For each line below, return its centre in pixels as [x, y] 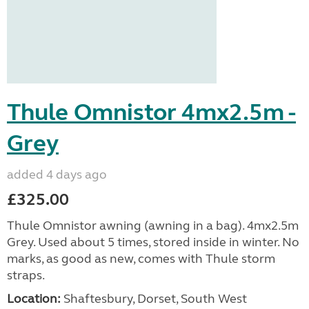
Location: [34, 299]
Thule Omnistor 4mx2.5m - [151, 112]
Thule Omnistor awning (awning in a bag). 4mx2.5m [153, 226]
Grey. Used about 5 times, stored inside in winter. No [153, 242]
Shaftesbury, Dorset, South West [154, 299]
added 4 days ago [57, 175]
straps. [26, 275]
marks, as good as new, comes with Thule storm [141, 259]
